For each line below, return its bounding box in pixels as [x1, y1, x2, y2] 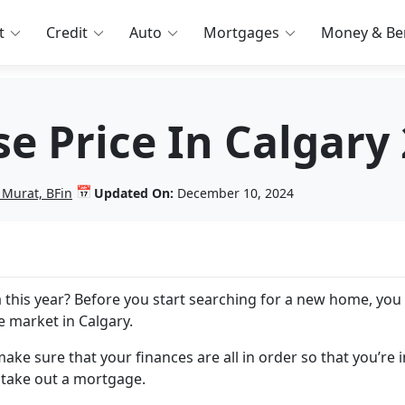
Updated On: [94, 184, 174, 202]
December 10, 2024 [174, 184, 294, 202]
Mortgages [203, 23, 280, 42]
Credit [46, 23, 89, 42]
